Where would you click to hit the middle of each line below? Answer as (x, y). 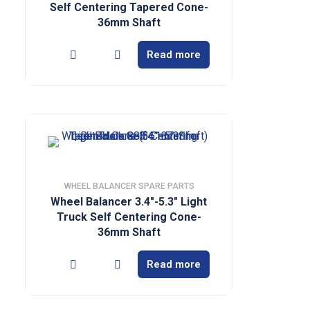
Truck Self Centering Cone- (129, 217)
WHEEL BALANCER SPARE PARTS (129, 186)
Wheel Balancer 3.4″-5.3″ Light (129, 202)
